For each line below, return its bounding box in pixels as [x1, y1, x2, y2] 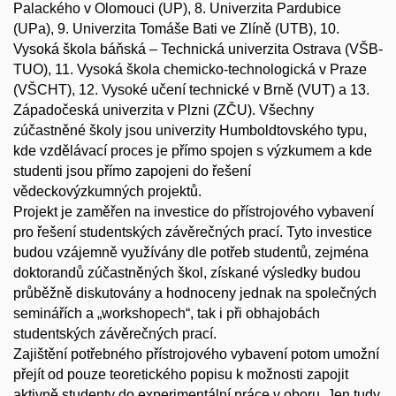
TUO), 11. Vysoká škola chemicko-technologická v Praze [13, 62, 367, 78]
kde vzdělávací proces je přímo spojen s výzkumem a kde [13, 143, 372, 159]
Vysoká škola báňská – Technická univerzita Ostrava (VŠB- [13, 42, 383, 57]
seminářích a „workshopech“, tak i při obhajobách [13, 306, 320, 322]
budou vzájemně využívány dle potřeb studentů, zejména [13, 245, 369, 261]
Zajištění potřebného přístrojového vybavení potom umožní [13, 346, 379, 362]
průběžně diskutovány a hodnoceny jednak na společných [13, 286, 377, 301]
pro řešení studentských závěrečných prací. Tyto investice [13, 225, 372, 240]
